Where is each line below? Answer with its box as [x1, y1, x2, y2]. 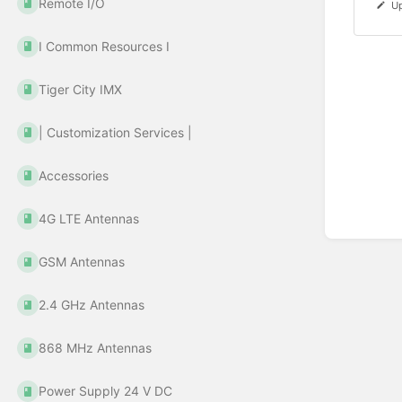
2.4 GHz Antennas [39, 297, 145, 313]
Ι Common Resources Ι [39, 38, 170, 54]
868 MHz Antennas [39, 340, 153, 356]
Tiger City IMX [39, 81, 123, 97]
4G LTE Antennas [39, 210, 140, 226]
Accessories [39, 167, 109, 183]
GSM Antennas [39, 253, 126, 269]
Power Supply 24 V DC [39, 383, 173, 399]
